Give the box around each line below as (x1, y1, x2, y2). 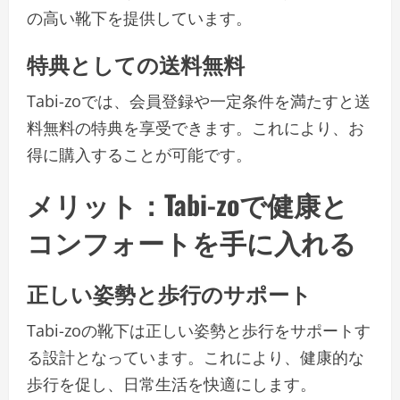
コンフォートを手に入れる (27, 221, 356, 262)
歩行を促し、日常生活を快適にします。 (27, 373, 316, 396)
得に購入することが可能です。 (27, 144, 252, 166)
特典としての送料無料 (27, 47, 245, 80)
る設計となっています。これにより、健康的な (27, 346, 364, 369)
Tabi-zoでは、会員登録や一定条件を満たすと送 (27, 90, 371, 112)
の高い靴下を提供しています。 (27, 7, 252, 29)
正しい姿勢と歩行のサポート (27, 277, 312, 310)
